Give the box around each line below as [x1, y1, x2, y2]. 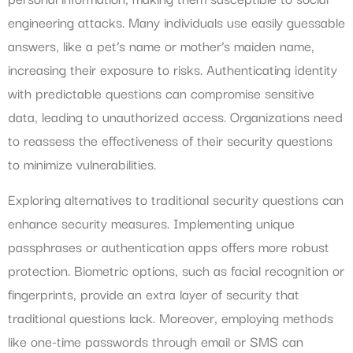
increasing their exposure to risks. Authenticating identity [8, 58, 337, 80]
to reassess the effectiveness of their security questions [8, 129, 333, 151]
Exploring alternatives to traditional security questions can [8, 188, 344, 210]
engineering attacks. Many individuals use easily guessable [8, 11, 345, 33]
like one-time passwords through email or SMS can [8, 329, 303, 351]
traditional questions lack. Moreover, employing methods [8, 306, 333, 328]
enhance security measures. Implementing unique [8, 211, 295, 233]
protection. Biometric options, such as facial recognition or [8, 258, 344, 281]
